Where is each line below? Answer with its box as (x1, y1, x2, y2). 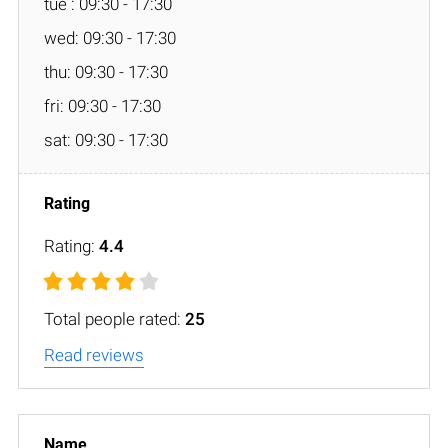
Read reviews (44, 344, 144, 365)
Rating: (44, 235, 99, 256)
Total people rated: (44, 308, 185, 329)
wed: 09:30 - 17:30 (44, 27, 176, 48)
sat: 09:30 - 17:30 (44, 129, 168, 150)
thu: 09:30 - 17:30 (44, 61, 168, 82)
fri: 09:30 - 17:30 (44, 95, 161, 116)
